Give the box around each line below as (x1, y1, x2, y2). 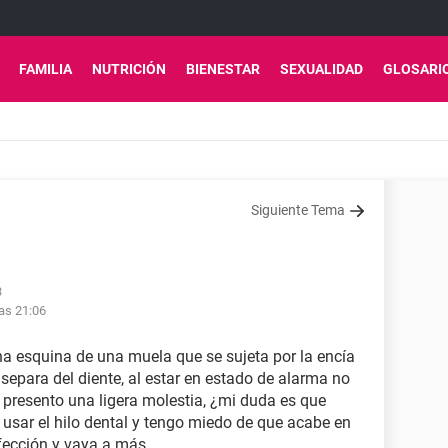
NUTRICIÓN (92, 61, 166, 77)
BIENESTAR (186, 61, 260, 77)
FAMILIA (19, 61, 72, 77)
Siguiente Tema (251, 202, 345, 218)
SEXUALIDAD (280, 61, 363, 77)
